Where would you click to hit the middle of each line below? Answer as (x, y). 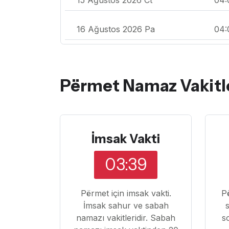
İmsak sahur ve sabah (126, 205)
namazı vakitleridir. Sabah (126, 217)
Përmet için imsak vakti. (126, 193)
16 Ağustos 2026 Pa (116, 29)
